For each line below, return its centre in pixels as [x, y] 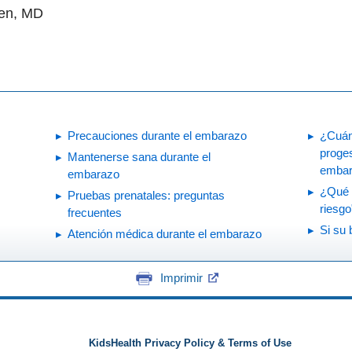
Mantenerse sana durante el [139, 156]
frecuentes [95, 212]
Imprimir [181, 278]
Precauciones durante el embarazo [157, 135]
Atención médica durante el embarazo [165, 233]
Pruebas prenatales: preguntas [146, 195]
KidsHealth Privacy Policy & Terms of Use [190, 344]
